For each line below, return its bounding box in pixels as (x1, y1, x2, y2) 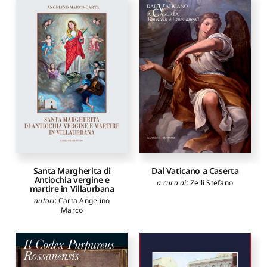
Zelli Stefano (190, 177, 234, 188)
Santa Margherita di (33, 164, 111, 176)
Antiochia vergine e (34, 173, 110, 185)
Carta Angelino (58, 195, 110, 206)
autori (34, 195, 55, 206)
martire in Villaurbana (29, 182, 114, 194)
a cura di (157, 177, 187, 188)
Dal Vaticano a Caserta (151, 164, 239, 176)
